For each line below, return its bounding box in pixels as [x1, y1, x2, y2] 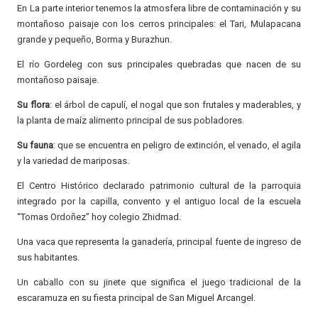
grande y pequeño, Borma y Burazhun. [17, 33, 172, 45]
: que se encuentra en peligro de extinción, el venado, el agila [53, 139, 301, 150]
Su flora [17, 99, 50, 110]
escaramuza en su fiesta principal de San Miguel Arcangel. [17, 292, 256, 303]
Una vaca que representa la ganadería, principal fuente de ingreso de [17, 236, 301, 247]
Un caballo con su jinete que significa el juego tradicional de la [17, 276, 301, 287]
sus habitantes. [17, 251, 80, 263]
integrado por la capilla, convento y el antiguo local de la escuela [17, 195, 301, 207]
